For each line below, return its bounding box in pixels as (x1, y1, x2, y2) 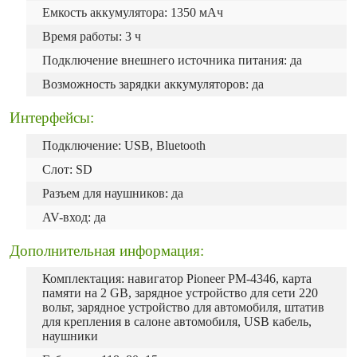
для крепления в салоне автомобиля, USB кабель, (42, 315, 312, 328)
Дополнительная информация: (10, 242, 204, 259)
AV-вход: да (42, 210, 106, 224)
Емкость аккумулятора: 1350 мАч (42, 6, 223, 19)
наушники (42, 329, 98, 343)
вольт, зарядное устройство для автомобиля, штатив (42, 300, 324, 314)
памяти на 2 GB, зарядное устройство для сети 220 (42, 286, 318, 300)
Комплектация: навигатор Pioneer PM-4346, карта (42, 272, 312, 285)
